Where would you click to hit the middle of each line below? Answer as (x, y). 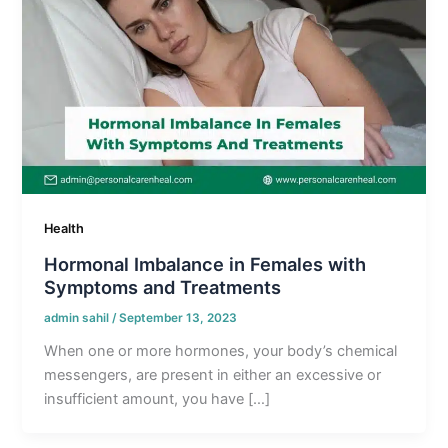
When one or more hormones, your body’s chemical (221, 350)
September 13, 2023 (178, 317)
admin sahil (78, 317)
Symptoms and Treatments (163, 286)
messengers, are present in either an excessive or (213, 374)
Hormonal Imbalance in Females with (205, 263)
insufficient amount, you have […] (157, 398)
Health (64, 229)
